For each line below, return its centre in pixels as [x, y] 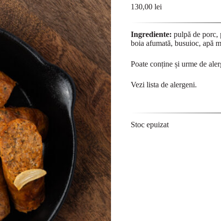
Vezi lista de [150, 85]
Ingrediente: [152, 34]
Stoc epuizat [149, 125]
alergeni [182, 85]
